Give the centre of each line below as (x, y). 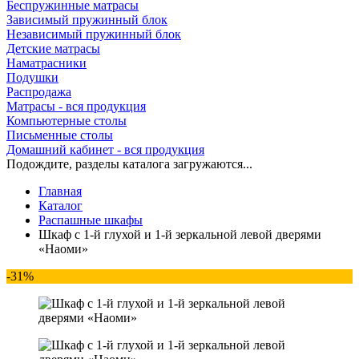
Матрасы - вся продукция (76, 106)
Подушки (32, 77)
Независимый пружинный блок (94, 34)
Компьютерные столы (67, 121)
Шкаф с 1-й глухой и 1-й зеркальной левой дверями (180, 234)
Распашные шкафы (91, 220)
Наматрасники (46, 63)
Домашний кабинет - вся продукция (105, 149)
